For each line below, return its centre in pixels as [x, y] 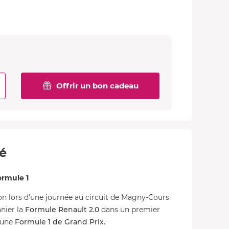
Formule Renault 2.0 [62, 210]
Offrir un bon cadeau [97, 86]
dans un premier [130, 210]
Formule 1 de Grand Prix [59, 222]
